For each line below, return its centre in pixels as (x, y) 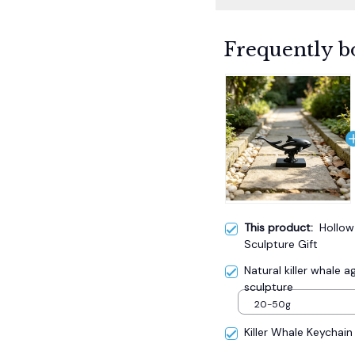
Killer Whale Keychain (298, 332)
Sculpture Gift (281, 244)
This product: (282, 227)
